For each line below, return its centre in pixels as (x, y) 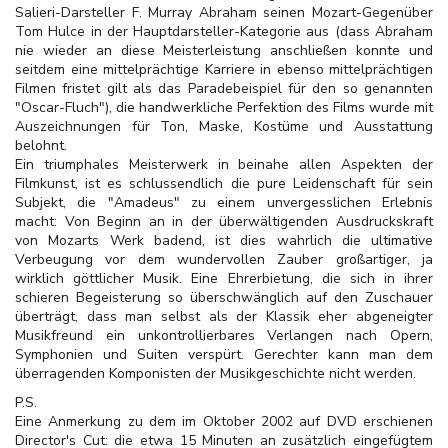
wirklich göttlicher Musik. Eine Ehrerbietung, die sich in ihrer (224, 278)
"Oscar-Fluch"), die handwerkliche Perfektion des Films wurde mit (224, 107)
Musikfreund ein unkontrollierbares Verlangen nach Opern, (224, 335)
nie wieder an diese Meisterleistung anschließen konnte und (224, 50)
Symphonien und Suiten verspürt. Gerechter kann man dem (224, 354)
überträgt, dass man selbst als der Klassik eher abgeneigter (224, 316)
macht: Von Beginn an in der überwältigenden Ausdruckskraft (224, 221)
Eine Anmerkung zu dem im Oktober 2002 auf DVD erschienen (224, 421)
